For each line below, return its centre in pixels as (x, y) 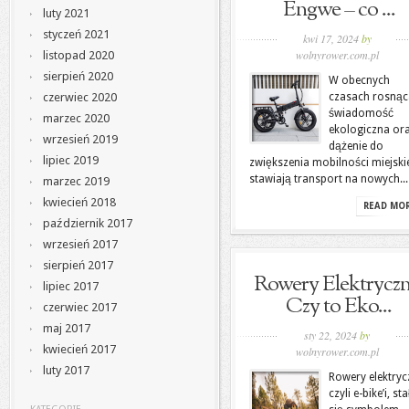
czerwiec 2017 (80, 308)
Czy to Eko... (339, 307)
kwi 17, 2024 (332, 38)
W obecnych (359, 80)
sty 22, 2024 (332, 335)
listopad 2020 (79, 56)
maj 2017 (67, 329)
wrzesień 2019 (80, 140)
